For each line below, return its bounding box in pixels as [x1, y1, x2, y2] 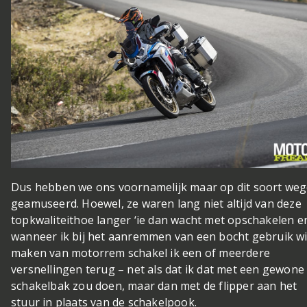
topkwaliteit [11, 212, 74, 228]
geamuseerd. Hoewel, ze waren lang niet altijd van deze [11, 195, 302, 211]
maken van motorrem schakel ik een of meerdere [11, 245, 271, 260]
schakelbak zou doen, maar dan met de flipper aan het [11, 278, 297, 293]
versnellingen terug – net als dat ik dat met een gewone [11, 261, 305, 277]
